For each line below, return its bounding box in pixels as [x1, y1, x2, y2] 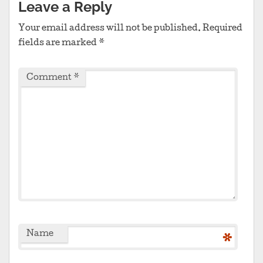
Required [203, 25, 242, 33]
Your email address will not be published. [18, 25, 201, 33]
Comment [26, 74, 73, 83]
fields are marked [18, 39, 99, 48]
